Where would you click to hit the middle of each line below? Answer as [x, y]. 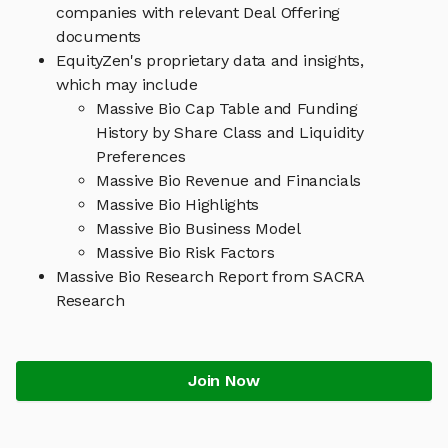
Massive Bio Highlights [177, 205]
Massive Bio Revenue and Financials [229, 181]
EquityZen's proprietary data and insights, [210, 61]
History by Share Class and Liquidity [230, 133]
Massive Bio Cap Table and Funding [227, 109]
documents [99, 37]
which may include [127, 85]
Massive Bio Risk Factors [185, 253]
